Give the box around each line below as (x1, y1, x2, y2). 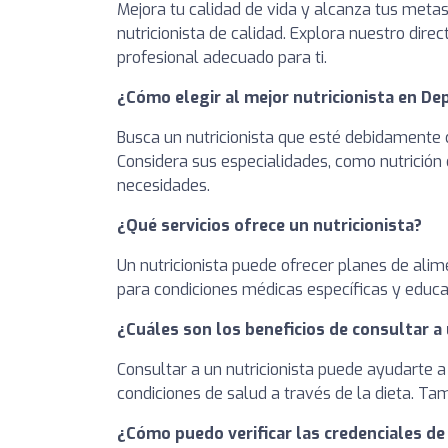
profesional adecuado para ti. (117, 46, 327, 68)
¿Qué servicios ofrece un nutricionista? (117, 214, 422, 236)
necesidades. (117, 174, 210, 196)
